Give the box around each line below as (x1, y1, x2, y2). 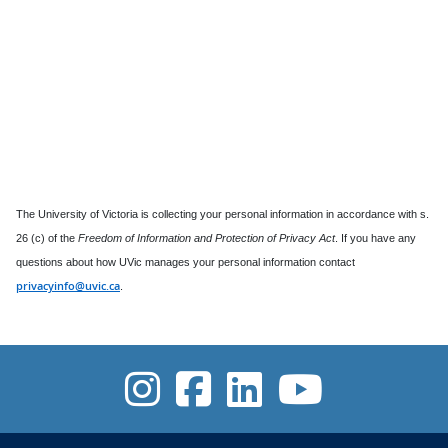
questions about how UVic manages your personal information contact (16, 248, 355, 261)
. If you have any (335, 224, 416, 237)
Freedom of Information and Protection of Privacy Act (78, 224, 335, 237)
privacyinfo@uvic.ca (16, 271, 120, 286)
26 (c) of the (16, 224, 78, 237)
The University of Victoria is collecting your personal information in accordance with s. (16, 200, 429, 213)
